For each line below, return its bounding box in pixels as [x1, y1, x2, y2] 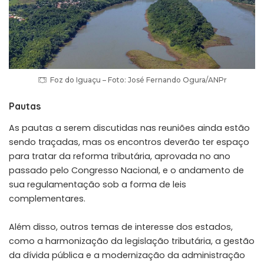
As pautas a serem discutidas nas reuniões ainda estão [9, 122, 250, 134]
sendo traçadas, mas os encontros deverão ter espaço [9, 136, 249, 148]
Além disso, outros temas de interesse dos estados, [9, 221, 233, 233]
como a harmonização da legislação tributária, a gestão [9, 235, 255, 247]
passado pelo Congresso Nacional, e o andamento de [9, 164, 244, 177]
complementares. [9, 193, 85, 205]
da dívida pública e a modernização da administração [9, 249, 245, 262]
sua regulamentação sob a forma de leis [9, 179, 186, 191]
